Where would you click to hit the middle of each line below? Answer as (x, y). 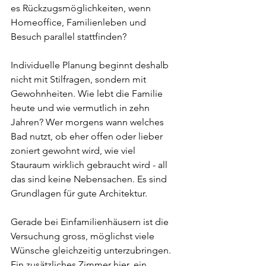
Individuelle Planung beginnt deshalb (91, 65)
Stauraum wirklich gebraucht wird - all (90, 165)
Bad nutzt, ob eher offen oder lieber (88, 136)
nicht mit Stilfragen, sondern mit (80, 79)
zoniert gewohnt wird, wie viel (74, 151)
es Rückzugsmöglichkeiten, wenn (82, 8)
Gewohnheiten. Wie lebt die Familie (88, 94)
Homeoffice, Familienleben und (80, 22)
